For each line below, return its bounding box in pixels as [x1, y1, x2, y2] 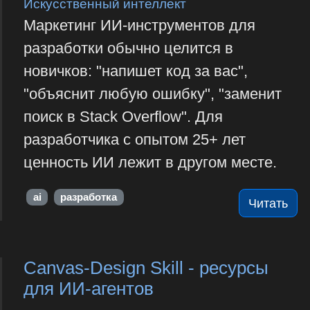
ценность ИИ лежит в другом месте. [23, 154, 277, 172]
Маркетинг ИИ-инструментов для [23, 17, 255, 35]
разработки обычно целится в [23, 39, 233, 57]
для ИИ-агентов [23, 278, 154, 298]
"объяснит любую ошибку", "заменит [23, 85, 282, 103]
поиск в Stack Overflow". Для [23, 108, 223, 126]
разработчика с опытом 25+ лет [23, 131, 246, 149]
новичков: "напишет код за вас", [23, 62, 248, 80]
